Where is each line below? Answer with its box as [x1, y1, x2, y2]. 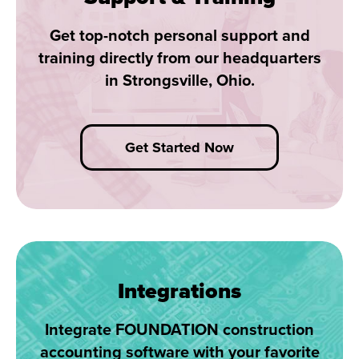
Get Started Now [125, 139, 234, 156]
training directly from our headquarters [38, 49, 321, 68]
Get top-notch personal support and [49, 26, 310, 46]
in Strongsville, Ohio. [104, 71, 255, 91]
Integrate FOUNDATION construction [45, 321, 314, 340]
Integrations [118, 278, 241, 305]
